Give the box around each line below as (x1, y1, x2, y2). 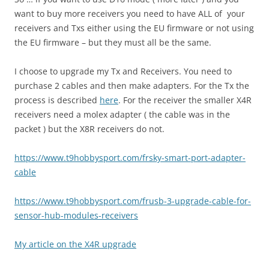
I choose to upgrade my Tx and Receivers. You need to (14, 65, 232, 77)
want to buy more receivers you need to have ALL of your (14, 8, 245, 20)
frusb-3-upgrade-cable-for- (142, 195, 251, 207)
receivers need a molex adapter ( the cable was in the (14, 109, 230, 121)
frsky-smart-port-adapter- (142, 152, 246, 164)
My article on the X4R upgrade (14, 238, 136, 250)
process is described (14, 94, 100, 106)
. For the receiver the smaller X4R (118, 94, 252, 106)
